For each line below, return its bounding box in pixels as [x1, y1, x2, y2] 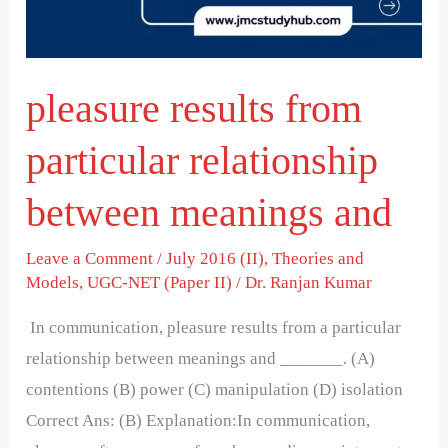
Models [26, 273, 80, 293]
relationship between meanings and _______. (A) [26, 349, 376, 369]
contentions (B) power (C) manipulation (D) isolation [26, 380, 404, 400]
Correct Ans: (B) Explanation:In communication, [26, 411, 371, 431]
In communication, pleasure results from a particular [26, 318, 402, 338]
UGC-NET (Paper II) [87, 273, 233, 293]
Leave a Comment [26, 249, 154, 269]
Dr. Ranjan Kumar [245, 273, 373, 293]
